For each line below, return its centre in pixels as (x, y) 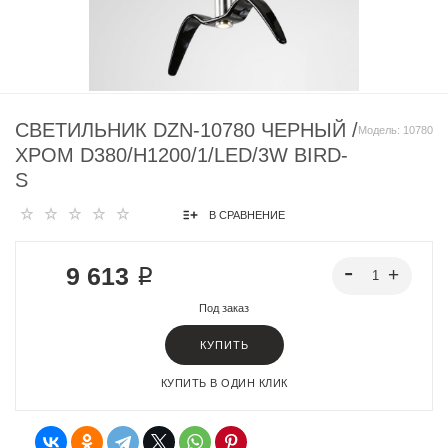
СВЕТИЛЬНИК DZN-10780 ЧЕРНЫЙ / (186, 130)
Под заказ (224, 308)
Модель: (380, 130)
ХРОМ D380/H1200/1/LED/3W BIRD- (181, 155)
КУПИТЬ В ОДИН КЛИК (224, 383)
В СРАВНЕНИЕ (247, 214)
